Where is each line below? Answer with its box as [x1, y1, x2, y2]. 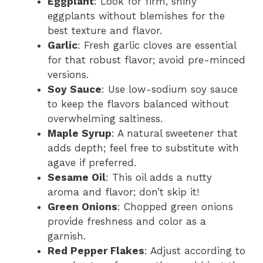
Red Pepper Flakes [48, 244, 144, 257]
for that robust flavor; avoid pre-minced [48, 53, 245, 66]
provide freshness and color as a [48, 215, 206, 227]
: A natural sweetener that [112, 127, 238, 139]
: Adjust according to [144, 244, 245, 257]
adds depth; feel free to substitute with [48, 141, 239, 154]
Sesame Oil [48, 171, 106, 183]
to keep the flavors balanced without [48, 97, 229, 110]
